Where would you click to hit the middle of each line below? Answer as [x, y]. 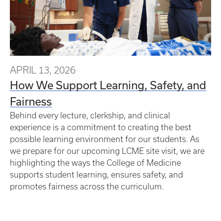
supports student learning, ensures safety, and [96, 175]
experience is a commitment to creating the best [101, 128]
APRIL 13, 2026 [43, 70]
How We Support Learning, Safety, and [108, 85]
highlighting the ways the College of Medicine [95, 163]
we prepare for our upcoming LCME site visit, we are [107, 151]
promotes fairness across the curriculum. [88, 187]
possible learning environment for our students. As [105, 139]
